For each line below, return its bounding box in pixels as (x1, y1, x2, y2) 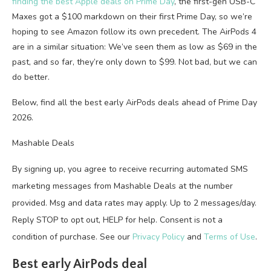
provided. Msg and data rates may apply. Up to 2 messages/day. (12, 197, 256, 209)
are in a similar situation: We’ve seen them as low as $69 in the (12, 41, 257, 53)
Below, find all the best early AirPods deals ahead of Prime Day (12, 97, 257, 108)
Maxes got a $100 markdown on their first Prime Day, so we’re (12, 11, 252, 22)
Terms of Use (204, 231, 255, 243)
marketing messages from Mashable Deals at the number (12, 180, 233, 192)
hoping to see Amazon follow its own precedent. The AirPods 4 (12, 26, 256, 38)
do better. (12, 71, 50, 83)
